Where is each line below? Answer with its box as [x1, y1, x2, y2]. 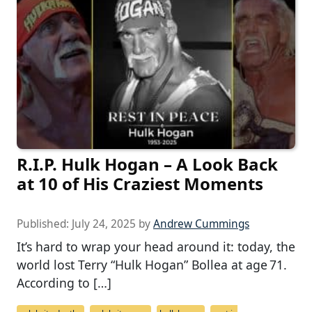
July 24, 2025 [72, 216, 136, 231]
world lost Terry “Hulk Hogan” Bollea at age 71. [17, 256, 287, 273]
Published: [17, 216, 72, 231]
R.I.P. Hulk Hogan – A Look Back [17, 152, 278, 175]
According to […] [17, 274, 111, 291]
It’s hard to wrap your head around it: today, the [17, 237, 295, 255]
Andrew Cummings [153, 216, 249, 231]
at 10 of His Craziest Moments [17, 171, 263, 195]
